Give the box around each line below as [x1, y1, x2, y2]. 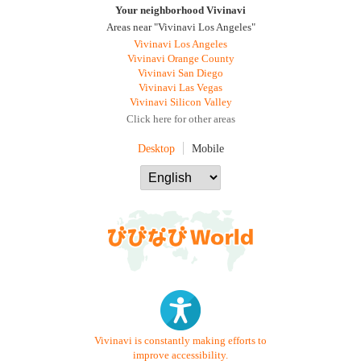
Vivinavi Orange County [127, 53, 234, 64]
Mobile [191, 142, 224, 155]
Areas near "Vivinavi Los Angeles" [106, 22, 255, 33]
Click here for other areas [126, 114, 235, 125]
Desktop [137, 142, 175, 155]
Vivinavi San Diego [138, 68, 223, 79]
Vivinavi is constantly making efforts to [94, 334, 267, 346]
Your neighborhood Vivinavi [115, 5, 246, 16]
